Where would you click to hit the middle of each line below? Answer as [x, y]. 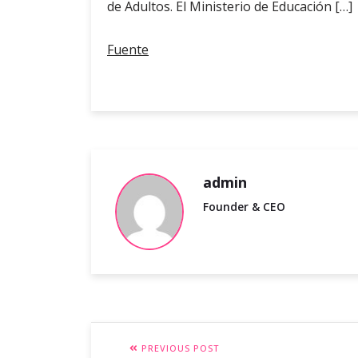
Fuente [128, 50]
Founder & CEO [244, 207]
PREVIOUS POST [179, 348]
